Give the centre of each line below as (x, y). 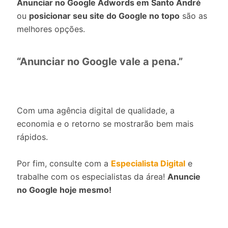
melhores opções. (51, 29)
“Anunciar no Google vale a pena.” (100, 62)
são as (193, 16)
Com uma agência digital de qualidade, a (96, 110)
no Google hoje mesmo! (64, 190)
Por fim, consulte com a (64, 163)
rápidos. (32, 137)
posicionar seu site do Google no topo (104, 16)
